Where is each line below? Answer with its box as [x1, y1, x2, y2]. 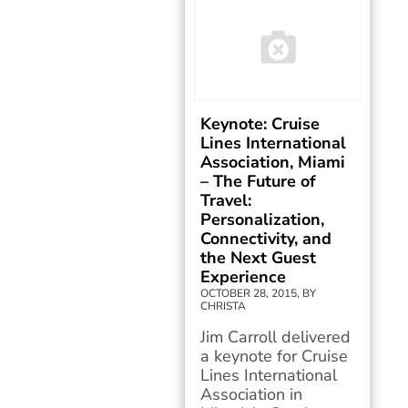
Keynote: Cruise [200, 113, 321, 135]
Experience [200, 266, 287, 288]
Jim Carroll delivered [200, 326, 352, 348]
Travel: [200, 189, 252, 211]
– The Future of [200, 170, 317, 192]
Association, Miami [200, 151, 346, 173]
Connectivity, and [200, 228, 332, 250]
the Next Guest [200, 247, 317, 269]
